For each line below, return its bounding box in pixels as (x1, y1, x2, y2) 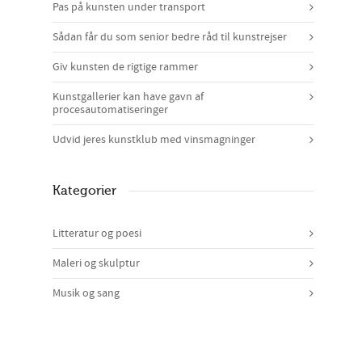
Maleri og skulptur (53, 255, 140, 271)
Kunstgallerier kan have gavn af (53, 89, 204, 104)
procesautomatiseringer (53, 102, 168, 117)
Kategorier (53, 183, 116, 198)
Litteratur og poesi (53, 225, 141, 241)
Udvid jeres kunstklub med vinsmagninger (53, 132, 255, 147)
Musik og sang (53, 285, 120, 301)
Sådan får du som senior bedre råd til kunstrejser (53, 29, 287, 44)
